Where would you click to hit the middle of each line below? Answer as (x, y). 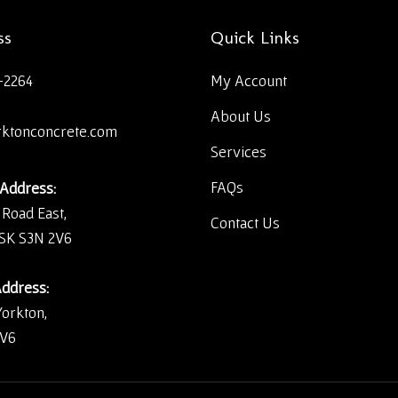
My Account (249, 80)
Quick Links (255, 37)
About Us (241, 116)
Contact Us (245, 223)
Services (239, 151)
